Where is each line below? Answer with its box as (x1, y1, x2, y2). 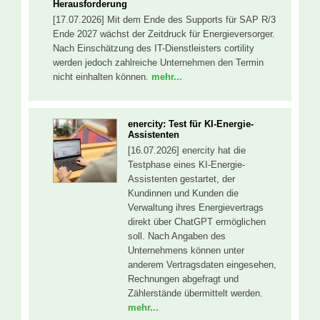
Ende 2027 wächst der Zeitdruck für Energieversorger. (53, 28, 275, 39)
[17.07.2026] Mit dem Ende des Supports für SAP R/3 (53, 14, 276, 25)
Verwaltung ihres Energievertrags (128, 202, 264, 214)
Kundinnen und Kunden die (128, 188, 239, 199)
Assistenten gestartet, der (128, 174, 235, 185)
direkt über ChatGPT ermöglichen (128, 216, 266, 228)
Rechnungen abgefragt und (128, 274, 239, 285)
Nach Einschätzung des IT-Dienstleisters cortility (53, 42, 254, 54)
